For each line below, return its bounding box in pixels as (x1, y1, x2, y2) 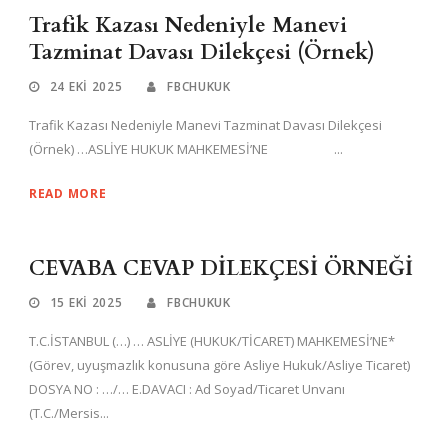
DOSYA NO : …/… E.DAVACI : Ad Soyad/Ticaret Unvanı (29, 379, 345, 398)
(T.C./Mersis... (29, 403, 109, 422)
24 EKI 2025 (49, 77, 123, 95)
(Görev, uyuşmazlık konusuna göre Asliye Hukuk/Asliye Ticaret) (29, 355, 410, 374)
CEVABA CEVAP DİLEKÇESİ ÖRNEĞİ (29, 253, 413, 283)
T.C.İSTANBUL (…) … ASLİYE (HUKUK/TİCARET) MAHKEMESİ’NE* (29, 331, 395, 350)
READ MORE (29, 184, 107, 202)
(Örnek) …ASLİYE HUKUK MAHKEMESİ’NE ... (29, 139, 343, 158)
